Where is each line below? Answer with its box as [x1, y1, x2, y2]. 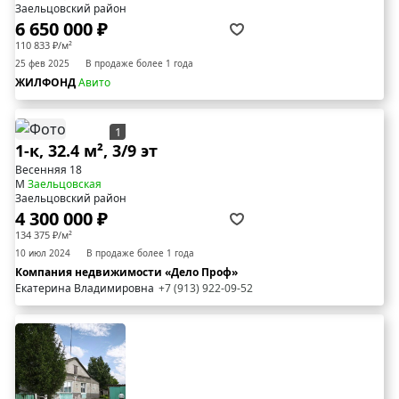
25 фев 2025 [15, 56, 69, 69]
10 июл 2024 [15, 247, 70, 260]
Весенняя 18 [15, 162, 82, 178]
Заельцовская [28, 176, 102, 192]
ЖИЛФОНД [15, 74, 78, 90]
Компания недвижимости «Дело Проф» [15, 265, 238, 281]
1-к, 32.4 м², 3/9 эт [15, 140, 158, 162]
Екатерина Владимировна [15, 281, 154, 297]
